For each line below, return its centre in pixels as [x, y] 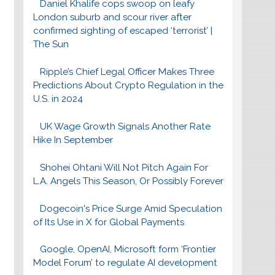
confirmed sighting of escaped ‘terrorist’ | [122, 31]
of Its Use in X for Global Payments [108, 222]
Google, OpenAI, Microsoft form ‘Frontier [128, 250]
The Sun [51, 45]
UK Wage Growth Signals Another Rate [126, 127]
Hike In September [73, 140]
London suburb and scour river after [112, 17]
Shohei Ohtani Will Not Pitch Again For [124, 167]
